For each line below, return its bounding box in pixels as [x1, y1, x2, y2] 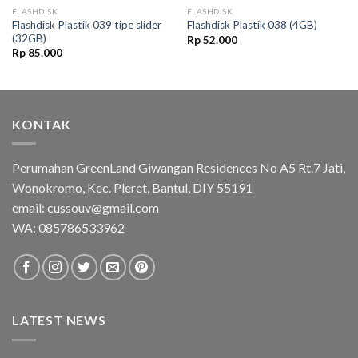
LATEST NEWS [12, 312, 106, 328]
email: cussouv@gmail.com [12, 200, 159, 216]
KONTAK [12, 116, 71, 132]
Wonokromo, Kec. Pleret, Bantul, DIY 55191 [12, 180, 253, 196]
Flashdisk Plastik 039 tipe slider [11, 18, 161, 31]
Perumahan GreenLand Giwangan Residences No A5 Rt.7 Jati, [12, 160, 345, 176]
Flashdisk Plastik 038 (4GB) [186, 18, 317, 32]
